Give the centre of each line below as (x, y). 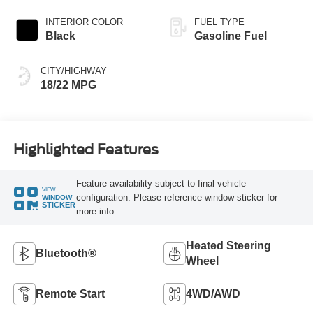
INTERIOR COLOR (84, 22)
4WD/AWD (213, 293)
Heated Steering (228, 245)
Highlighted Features (86, 149)
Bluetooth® (66, 253)
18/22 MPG (68, 85)
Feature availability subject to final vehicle (161, 183)
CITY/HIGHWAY (73, 71)
